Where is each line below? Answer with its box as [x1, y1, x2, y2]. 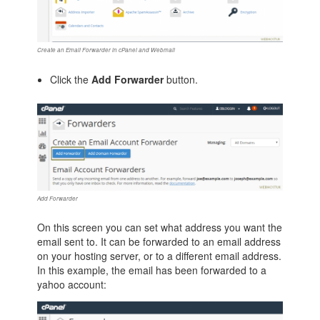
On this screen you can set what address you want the [37, 220, 283, 235]
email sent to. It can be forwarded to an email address [37, 234, 281, 249]
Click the [49, 71, 91, 86]
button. [163, 71, 198, 86]
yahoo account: [37, 277, 107, 292]
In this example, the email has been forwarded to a [37, 263, 267, 278]
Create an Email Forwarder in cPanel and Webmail [37, 46, 176, 54]
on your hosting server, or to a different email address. [37, 249, 282, 264]
